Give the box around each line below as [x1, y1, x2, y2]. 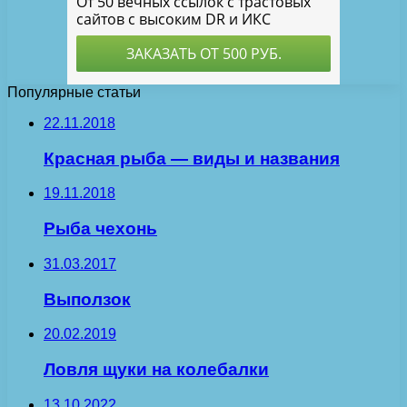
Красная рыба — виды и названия [44, 148, 340, 168]
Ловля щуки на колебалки [44, 359, 269, 379]
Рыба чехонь [44, 219, 157, 239]
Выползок [44, 289, 131, 309]
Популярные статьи [7, 84, 141, 100]
